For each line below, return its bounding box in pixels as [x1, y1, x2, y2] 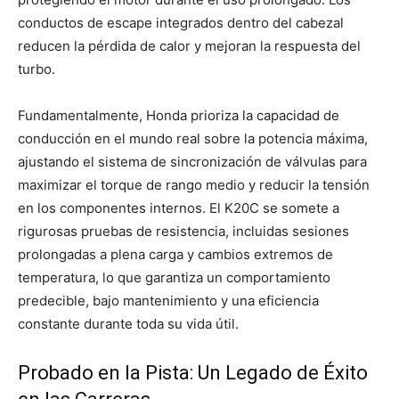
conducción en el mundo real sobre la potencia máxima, [18, 129, 368, 147]
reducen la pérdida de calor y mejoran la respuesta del [18, 37, 361, 54]
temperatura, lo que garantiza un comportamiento [18, 268, 330, 286]
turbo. [18, 60, 55, 77]
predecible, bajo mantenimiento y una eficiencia [18, 291, 319, 309]
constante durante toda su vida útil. [18, 314, 239, 332]
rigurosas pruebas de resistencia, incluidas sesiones [18, 222, 349, 240]
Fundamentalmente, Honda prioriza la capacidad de [18, 106, 339, 124]
